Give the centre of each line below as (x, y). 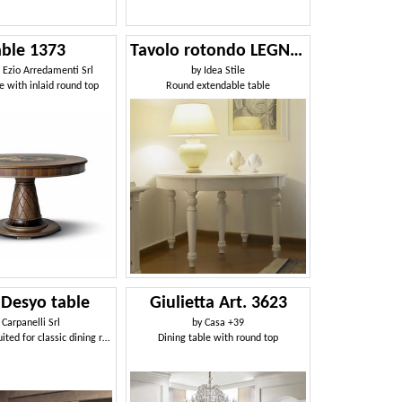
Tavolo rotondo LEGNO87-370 (297, 51)
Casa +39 (225, 323)
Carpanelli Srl (31, 323)
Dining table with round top (218, 339)
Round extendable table (218, 86)
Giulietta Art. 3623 (218, 304)
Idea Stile (225, 70)
